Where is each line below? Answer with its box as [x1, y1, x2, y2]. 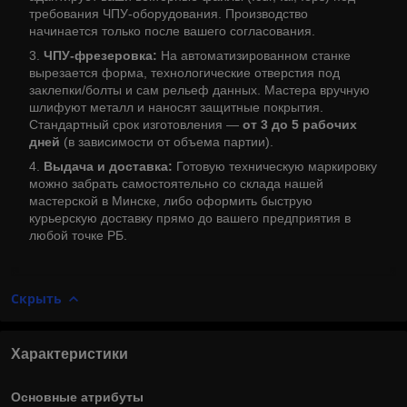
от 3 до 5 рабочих [243, 116, 357, 132]
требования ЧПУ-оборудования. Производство [29, 5, 308, 21]
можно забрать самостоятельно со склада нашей [29, 175, 323, 191]
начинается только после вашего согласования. [29, 23, 315, 38]
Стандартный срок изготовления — [29, 116, 243, 132]
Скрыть [11, 289, 62, 307]
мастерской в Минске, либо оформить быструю [29, 193, 313, 208]
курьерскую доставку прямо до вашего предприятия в [29, 210, 351, 225]
